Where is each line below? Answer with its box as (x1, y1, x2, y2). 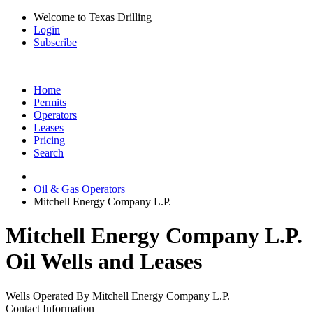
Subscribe (34, 36, 77, 48)
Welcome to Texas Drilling (34, 11, 152, 23)
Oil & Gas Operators (34, 183, 125, 195)
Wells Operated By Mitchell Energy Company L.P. (6, 289, 230, 302)
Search (34, 147, 64, 159)
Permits (34, 96, 66, 108)
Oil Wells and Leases (6, 249, 202, 275)
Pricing (34, 134, 65, 146)
